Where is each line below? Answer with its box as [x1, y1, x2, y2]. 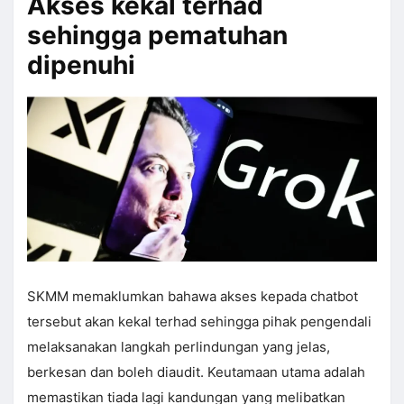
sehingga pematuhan [27, 20, 288, 51]
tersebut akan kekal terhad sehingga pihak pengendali [27, 313, 372, 331]
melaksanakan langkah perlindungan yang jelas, [27, 338, 330, 356]
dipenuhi [27, 50, 135, 81]
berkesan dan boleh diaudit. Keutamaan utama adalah [27, 363, 365, 381]
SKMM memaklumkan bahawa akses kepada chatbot [27, 288, 358, 306]
